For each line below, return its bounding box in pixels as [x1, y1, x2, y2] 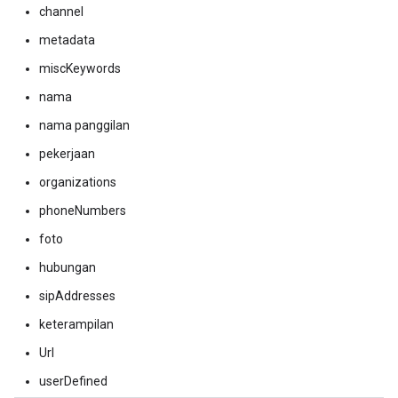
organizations [39, 175, 116, 189]
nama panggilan [39, 118, 130, 132]
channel [39, 4, 84, 19]
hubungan [39, 260, 96, 275]
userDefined [39, 374, 107, 388]
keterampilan [39, 317, 114, 331]
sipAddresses [39, 289, 115, 303]
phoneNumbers [39, 203, 126, 218]
